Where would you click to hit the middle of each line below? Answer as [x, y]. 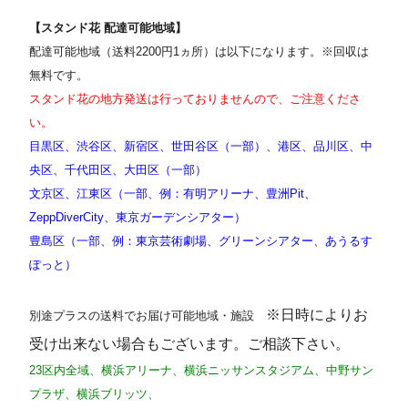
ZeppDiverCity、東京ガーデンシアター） [138, 217]
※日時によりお [317, 314]
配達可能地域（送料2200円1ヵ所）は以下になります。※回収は [199, 51]
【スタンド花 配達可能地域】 [108, 27]
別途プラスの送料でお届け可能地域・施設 [148, 315]
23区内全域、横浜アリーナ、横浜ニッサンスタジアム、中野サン [202, 370]
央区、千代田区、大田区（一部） [118, 169]
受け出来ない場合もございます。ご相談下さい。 [190, 343]
